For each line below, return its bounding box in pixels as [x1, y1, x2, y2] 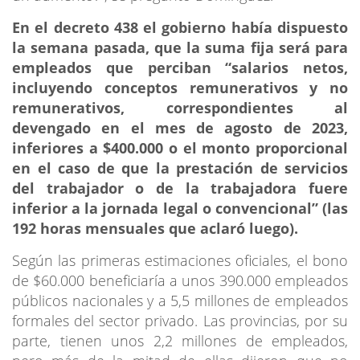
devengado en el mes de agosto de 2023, [12, 117, 348, 137]
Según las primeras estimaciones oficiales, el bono [12, 250, 348, 270]
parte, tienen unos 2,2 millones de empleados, [12, 330, 348, 350]
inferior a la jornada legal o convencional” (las [12, 198, 348, 218]
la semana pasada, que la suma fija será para [12, 37, 348, 57]
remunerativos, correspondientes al [12, 97, 348, 117]
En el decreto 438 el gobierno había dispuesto [12, 17, 348, 37]
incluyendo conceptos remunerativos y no [12, 77, 348, 97]
